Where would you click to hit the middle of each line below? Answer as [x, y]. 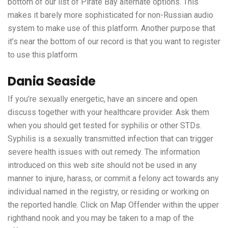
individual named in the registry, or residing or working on [108, 192]
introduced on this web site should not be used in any [102, 165]
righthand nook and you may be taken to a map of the [101, 218]
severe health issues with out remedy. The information [104, 152]
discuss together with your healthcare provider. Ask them [108, 112]
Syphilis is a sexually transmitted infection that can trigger [110, 139]
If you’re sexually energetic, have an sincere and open [103, 99]
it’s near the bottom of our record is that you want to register [114, 42]
